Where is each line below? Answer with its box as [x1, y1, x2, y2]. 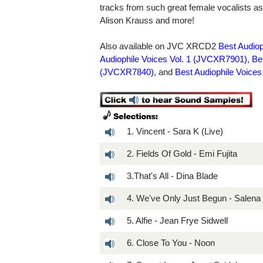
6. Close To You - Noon [127, 237, 215, 248]
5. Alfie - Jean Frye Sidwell [127, 215, 228, 225]
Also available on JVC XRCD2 [100, 41, 219, 51]
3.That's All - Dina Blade [127, 170, 218, 181]
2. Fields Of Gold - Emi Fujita [127, 148, 238, 159]
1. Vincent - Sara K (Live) [127, 126, 224, 136]
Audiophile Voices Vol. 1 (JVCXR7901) [100, 53, 248, 64]
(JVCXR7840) [100, 66, 154, 77]
